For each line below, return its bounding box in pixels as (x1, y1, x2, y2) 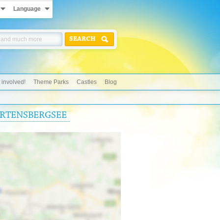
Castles (77, 79, 97, 85)
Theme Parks (33, 79, 69, 85)
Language (13, 5, 41, 12)
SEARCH (69, 36, 96, 43)
